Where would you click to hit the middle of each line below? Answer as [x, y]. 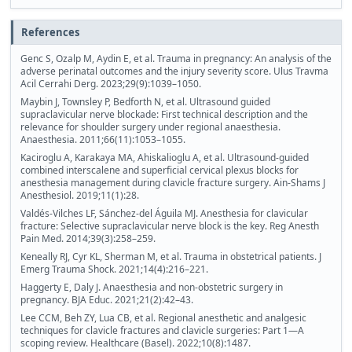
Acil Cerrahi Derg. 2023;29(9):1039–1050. [111, 84]
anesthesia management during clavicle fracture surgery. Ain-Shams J [173, 183]
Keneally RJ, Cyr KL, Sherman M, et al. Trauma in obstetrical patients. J [171, 257]
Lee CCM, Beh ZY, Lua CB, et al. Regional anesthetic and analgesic [163, 318]
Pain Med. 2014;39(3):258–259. [88, 239]
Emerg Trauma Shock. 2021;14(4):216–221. [114, 269]
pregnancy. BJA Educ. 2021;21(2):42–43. [107, 300]
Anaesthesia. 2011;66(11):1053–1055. [103, 140]
